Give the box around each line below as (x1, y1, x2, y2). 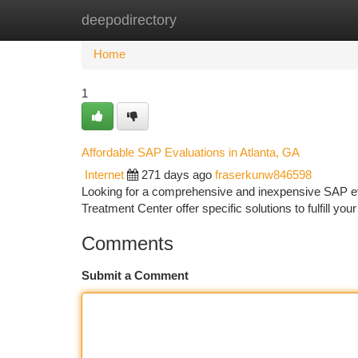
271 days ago (141, 169, 212, 181)
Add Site (276, 14, 320, 26)
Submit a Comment (82, 269, 189, 282)
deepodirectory (82, 12, 177, 28)
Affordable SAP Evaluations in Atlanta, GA (82, 145, 300, 159)
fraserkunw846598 (215, 169, 312, 181)
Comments (82, 233, 173, 254)
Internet (85, 169, 124, 181)
